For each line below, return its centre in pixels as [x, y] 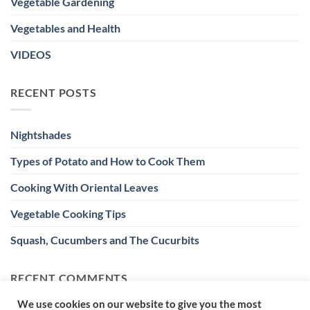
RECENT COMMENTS [69, 277]
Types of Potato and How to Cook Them [108, 161]
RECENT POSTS [54, 93]
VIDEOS [31, 55]
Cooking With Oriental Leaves [84, 187]
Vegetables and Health [65, 28]
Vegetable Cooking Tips [68, 213]
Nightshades [41, 134]
